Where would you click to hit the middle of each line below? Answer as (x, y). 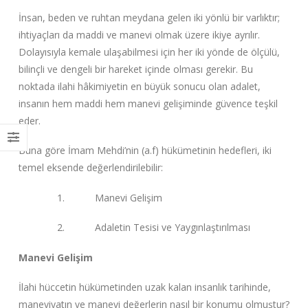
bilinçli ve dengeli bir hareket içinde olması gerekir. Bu (135, 69)
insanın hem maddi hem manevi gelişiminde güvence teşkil (148, 103)
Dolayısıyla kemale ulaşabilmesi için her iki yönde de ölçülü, (149, 52)
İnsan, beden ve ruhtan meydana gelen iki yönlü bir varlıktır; (149, 17)
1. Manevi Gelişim (90, 197)
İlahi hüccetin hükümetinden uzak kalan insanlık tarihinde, (144, 287)
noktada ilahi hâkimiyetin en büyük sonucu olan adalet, (139, 86)
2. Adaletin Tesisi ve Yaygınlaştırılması (134, 228)
